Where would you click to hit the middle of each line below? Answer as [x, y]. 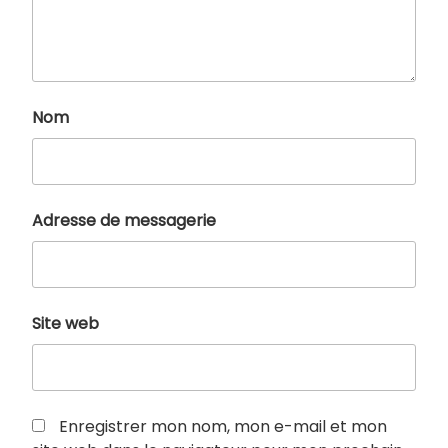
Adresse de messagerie [124, 220]
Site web [65, 323]
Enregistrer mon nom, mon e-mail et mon [223, 426]
